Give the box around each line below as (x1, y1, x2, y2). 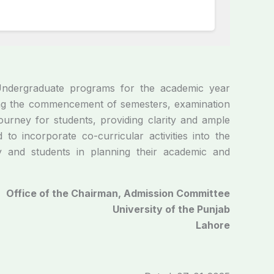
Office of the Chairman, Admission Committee (6, 187, 230, 199)
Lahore (196, 218, 230, 231)
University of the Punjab (113, 202, 230, 215)
